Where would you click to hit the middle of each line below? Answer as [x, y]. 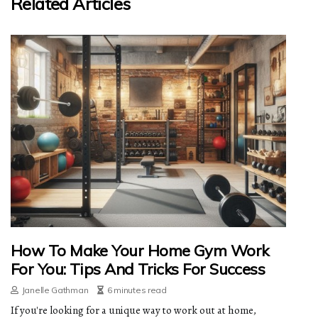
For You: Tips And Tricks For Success [138, 269]
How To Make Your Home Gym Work [140, 251]
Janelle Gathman [55, 290]
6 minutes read [137, 290]
